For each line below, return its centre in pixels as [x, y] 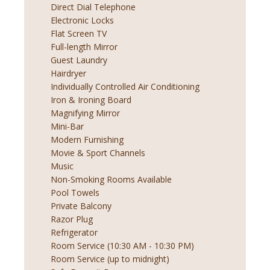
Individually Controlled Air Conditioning [125, 87]
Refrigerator [74, 233]
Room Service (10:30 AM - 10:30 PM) [122, 246]
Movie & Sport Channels [98, 153]
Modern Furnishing [87, 140]
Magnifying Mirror [85, 113]
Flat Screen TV [79, 34]
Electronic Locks [82, 20]
